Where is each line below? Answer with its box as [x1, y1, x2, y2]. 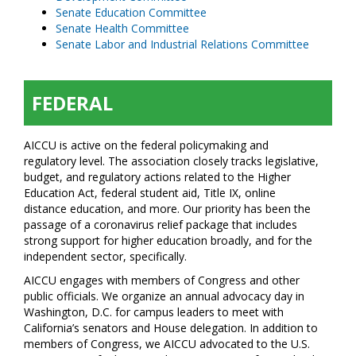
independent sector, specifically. [24, 249, 187, 264]
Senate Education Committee [56, 5, 207, 20]
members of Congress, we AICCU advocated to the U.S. [24, 336, 310, 351]
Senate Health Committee [56, 21, 189, 36]
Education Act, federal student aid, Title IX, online [24, 185, 276, 200]
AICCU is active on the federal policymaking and [24, 137, 269, 153]
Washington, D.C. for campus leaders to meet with [24, 304, 284, 319]
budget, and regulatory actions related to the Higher [24, 169, 291, 184]
